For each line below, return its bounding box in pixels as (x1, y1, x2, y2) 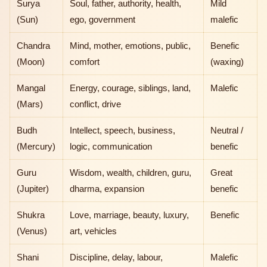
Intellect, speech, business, (70, 125, 176, 136)
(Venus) (17, 226, 48, 237)
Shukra (17, 210, 45, 221)
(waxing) (210, 57, 244, 67)
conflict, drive (70, 99, 122, 110)
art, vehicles (70, 226, 117, 237)
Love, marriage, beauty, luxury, (70, 210, 190, 221)
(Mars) (17, 99, 44, 110)
